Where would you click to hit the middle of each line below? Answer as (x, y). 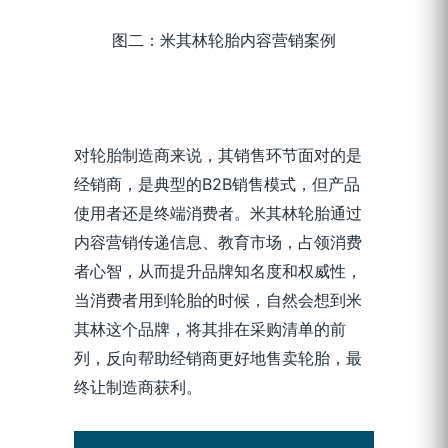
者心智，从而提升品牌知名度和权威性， (218, 271)
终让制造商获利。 (138, 387)
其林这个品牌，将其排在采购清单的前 (210, 329)
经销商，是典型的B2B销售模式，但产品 (217, 184)
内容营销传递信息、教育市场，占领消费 (218, 242)
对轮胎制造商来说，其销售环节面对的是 (218, 155)
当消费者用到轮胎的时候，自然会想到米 (218, 300)
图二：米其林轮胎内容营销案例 (224, 39)
